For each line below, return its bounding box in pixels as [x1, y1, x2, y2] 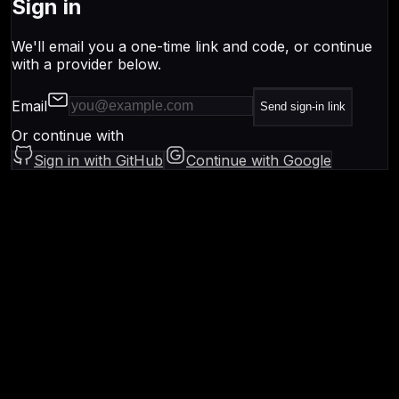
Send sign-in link [260, 100, 346, 114]
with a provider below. [12, 54, 161, 73]
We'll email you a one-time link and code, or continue [12, 37, 372, 55]
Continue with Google [186, 151, 331, 169]
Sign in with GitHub [34, 151, 163, 169]
